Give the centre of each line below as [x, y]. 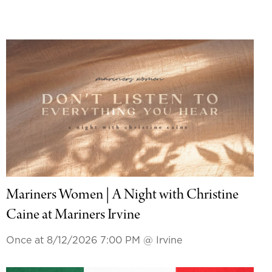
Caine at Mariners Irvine [73, 216]
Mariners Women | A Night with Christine [122, 196]
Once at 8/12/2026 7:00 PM [74, 241]
